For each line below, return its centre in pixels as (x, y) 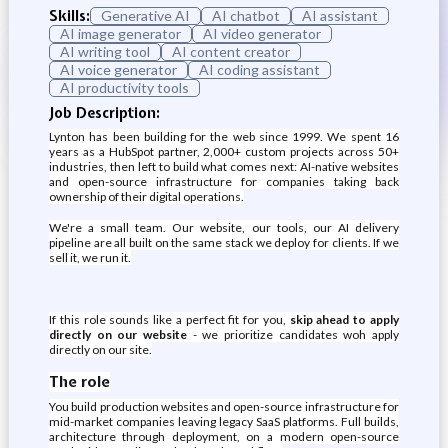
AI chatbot (245, 15)
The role (79, 382)
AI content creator (230, 51)
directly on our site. (100, 349)
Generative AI (145, 15)
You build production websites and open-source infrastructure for (224, 406)
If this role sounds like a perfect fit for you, (167, 319)
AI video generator (261, 33)
